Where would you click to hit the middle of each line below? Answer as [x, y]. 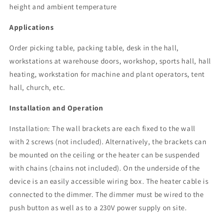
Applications [32, 27]
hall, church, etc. [37, 87]
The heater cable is [176, 181]
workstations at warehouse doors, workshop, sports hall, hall [110, 61]
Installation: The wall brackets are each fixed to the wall [102, 128]
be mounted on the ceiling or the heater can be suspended [105, 155]
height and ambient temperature [63, 7]
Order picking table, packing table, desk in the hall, [94, 48]
